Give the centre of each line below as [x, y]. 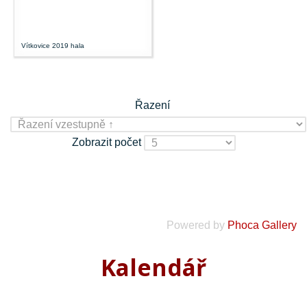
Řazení [153, 105]
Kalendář [153, 267]
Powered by [197, 225]
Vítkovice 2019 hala [53, 45]
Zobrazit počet [108, 142]
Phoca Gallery [262, 225]
